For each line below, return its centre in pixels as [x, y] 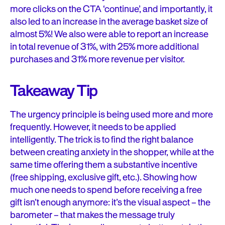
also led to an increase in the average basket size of [109, 22]
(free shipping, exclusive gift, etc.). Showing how [103, 178]
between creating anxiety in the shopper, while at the [112, 152]
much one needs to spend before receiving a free [106, 190]
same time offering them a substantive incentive [104, 165]
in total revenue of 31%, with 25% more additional [104, 47]
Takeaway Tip [54, 91]
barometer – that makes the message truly [92, 215]
